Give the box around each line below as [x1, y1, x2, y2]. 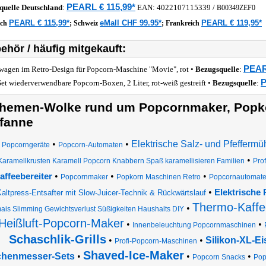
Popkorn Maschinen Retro [116, 173, 201, 181]
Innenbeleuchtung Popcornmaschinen [132, 221, 256, 229]
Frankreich [166, 19, 201, 27]
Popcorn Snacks [192, 253, 245, 261]
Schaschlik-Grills [9, 233, 106, 246]
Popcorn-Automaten [58, 141, 123, 149]
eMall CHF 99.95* [100, 18, 161, 27]
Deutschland [21, 3, 62, 12]
